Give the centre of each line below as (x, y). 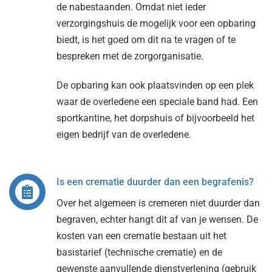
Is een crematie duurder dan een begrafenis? (155, 182)
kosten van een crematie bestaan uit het (141, 236)
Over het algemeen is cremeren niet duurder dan (158, 203)
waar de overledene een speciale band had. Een (157, 101)
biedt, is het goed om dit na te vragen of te (146, 39)
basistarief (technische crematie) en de (139, 252)
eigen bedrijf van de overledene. (124, 134)
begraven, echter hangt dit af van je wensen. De (157, 219)
